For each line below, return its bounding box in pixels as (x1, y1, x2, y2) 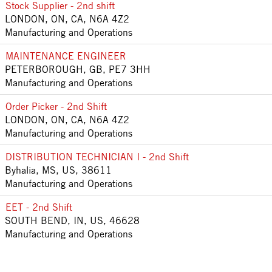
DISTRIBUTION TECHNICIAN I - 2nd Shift (5, 150, 189, 163)
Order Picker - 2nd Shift (5, 100, 107, 112)
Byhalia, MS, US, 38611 (5, 163, 112, 176)
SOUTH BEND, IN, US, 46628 (5, 214, 140, 226)
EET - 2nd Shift (5, 200, 72, 213)
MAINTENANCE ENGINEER (5, 49, 126, 62)
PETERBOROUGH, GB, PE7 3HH (5, 63, 151, 75)
